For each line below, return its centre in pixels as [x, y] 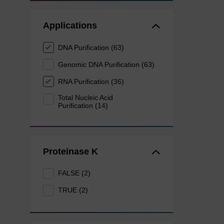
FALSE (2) [74, 173]
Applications [70, 26]
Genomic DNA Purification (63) [106, 64]
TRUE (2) [73, 190]
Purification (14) [83, 105]
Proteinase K [70, 151]
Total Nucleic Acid [86, 97]
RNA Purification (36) [91, 81]
